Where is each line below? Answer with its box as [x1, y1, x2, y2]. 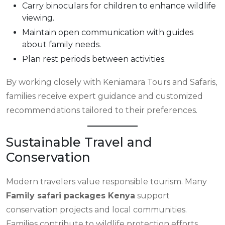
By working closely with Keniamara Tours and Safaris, [6, 77, 217, 87]
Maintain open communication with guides [22, 28, 193, 37]
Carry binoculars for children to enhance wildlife [22, 1, 216, 11]
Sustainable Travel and [6, 135, 152, 150]
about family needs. [22, 40, 101, 49]
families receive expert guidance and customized [6, 91, 203, 101]
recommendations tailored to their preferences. [6, 105, 197, 115]
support [135, 191, 170, 200]
